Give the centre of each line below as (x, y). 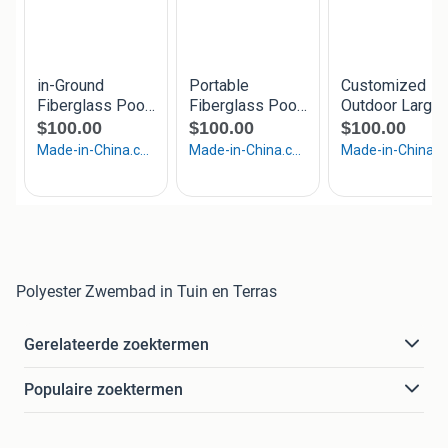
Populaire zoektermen (103, 389)
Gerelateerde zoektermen (116, 344)
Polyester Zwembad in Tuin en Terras (146, 291)
